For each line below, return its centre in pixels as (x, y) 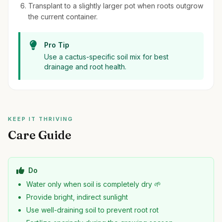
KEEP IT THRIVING (41, 119)
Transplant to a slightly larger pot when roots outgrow (116, 6)
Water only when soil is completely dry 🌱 (94, 184)
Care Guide (40, 135)
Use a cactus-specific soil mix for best (106, 57)
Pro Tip (57, 45)
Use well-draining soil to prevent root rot (92, 210)
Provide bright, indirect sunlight (77, 197)
